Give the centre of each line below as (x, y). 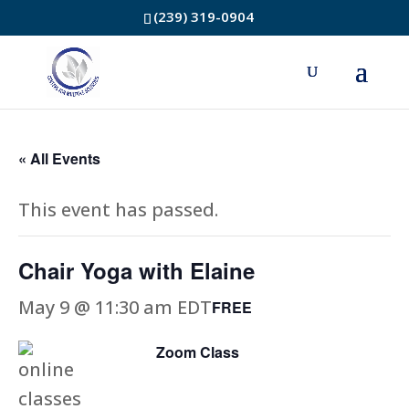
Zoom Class (198, 352)
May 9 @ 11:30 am (95, 307)
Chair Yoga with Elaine (136, 270)
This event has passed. (118, 210)
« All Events (59, 158)
